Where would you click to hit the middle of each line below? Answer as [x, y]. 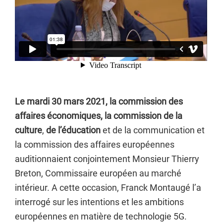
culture [28, 130]
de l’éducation [73, 130]
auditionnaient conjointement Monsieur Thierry [107, 159]
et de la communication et [153, 130]
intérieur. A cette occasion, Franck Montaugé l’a [108, 188]
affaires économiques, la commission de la [99, 116]
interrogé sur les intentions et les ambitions [99, 202]
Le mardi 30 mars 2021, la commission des [99, 101]
